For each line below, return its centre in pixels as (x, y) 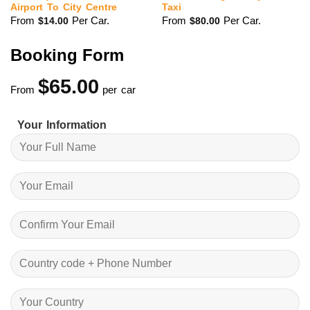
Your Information (62, 125)
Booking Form (67, 55)
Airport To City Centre (63, 8)
